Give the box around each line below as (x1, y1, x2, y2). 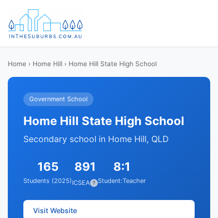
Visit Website (33, 206, 77, 215)
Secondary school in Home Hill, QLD (23, 134, 169, 144)
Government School (29, 95, 88, 103)
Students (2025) (23, 177, 72, 184)
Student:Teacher (98, 177, 146, 184)
